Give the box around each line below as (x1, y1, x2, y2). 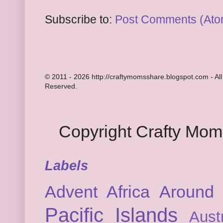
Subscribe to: (45, 13, 115, 26)
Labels (45, 158, 88, 173)
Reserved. (45, 82, 77, 90)
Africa (107, 182, 150, 201)
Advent (45, 182, 98, 201)
